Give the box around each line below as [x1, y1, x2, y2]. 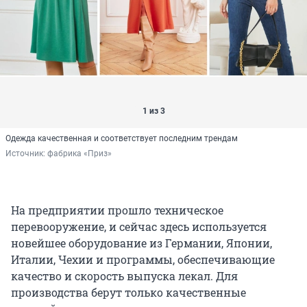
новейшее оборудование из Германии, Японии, [11, 235, 272, 250]
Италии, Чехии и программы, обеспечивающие [11, 251, 275, 267]
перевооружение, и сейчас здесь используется [11, 219, 267, 234]
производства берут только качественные [11, 284, 246, 299]
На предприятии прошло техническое [11, 202, 223, 217]
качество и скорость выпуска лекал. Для [11, 268, 238, 283]
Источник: [5, 148, 47, 158]
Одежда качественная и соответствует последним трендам [5, 133, 238, 143]
